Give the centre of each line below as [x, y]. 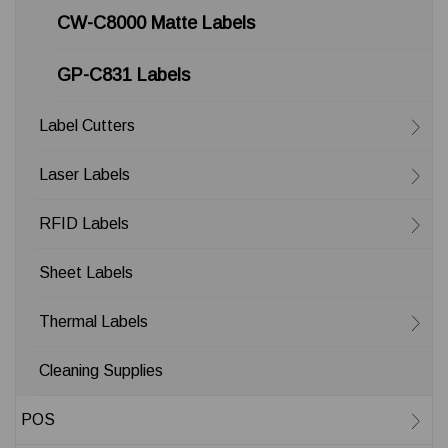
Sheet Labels [86, 272]
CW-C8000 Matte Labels [156, 23]
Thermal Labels [93, 321]
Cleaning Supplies [101, 370]
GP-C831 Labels [123, 75]
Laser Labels [84, 174]
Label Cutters [87, 125]
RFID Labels [84, 223]
